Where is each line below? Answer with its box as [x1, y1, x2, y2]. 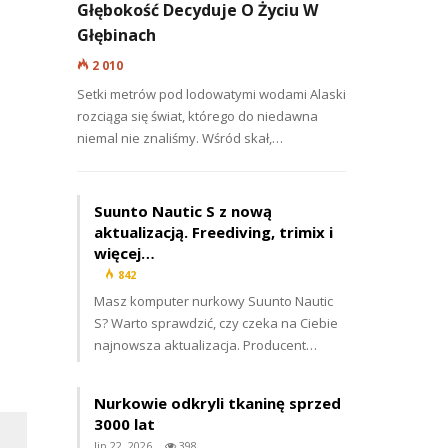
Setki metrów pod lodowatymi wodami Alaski [77, 84, 347, 103]
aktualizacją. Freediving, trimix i [94, 221, 334, 242]
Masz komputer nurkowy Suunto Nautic [94, 291, 334, 310]
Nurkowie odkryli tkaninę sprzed [94, 392, 342, 413]
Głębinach [77, 23, 157, 46]
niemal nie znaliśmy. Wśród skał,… [77, 128, 284, 147]
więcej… [94, 242, 156, 263]
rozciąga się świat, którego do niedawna [77, 106, 319, 125]
